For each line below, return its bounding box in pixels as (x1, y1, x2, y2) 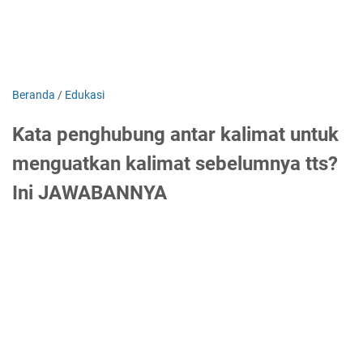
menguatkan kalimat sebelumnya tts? (12, 152, 338, 175)
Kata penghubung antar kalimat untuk (12, 123, 339, 146)
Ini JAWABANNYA (12, 181, 167, 204)
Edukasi (65, 88, 105, 101)
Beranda (12, 88, 55, 101)
